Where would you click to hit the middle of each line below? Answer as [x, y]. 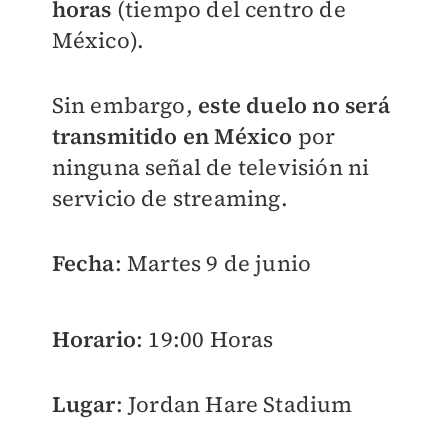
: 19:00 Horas [204, 339]
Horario [93, 339]
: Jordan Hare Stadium [234, 404]
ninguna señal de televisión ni [210, 167]
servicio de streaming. [172, 198]
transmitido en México [172, 136]
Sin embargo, [125, 105]
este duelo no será [294, 105]
